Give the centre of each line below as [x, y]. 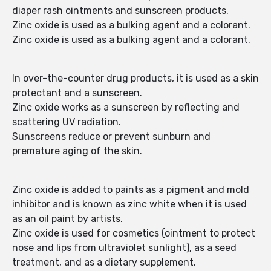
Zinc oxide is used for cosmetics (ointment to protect [134, 233]
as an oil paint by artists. [67, 219]
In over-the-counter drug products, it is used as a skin [135, 79]
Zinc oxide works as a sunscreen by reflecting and [126, 108]
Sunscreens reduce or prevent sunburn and [111, 137]
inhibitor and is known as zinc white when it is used [129, 204]
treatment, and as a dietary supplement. [104, 263]
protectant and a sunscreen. [77, 93]
